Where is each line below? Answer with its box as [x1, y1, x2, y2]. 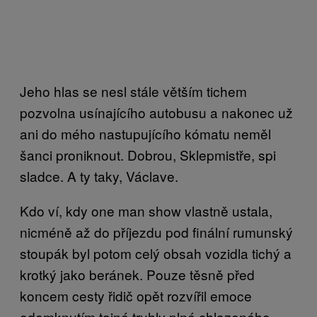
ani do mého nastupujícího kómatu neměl [20, 123, 271, 143]
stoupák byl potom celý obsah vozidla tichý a [20, 243, 292, 263]
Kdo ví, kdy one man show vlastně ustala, [20, 200, 272, 220]
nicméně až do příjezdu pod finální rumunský [20, 221, 293, 241]
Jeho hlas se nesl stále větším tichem [20, 81, 247, 100]
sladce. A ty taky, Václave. [20, 166, 178, 185]
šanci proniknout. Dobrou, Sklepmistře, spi [20, 144, 276, 164]
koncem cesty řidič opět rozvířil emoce [20, 285, 252, 305]
